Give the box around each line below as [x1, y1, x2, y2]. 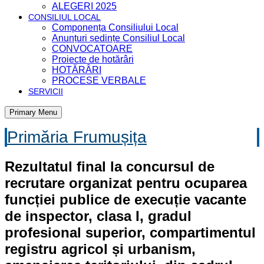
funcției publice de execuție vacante [5, 191, 246, 207]
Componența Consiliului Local [52, 22, 179, 32]
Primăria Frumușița [7, 128, 147, 146]
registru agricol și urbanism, [5, 240, 196, 257]
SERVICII [28, 87, 63, 96]
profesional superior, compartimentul [5, 224, 256, 240]
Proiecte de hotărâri [52, 54, 134, 64]
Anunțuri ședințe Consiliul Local [52, 33, 185, 43]
